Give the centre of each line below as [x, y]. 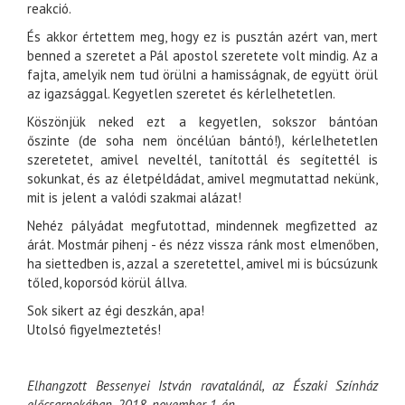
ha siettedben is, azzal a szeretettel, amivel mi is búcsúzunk [202, 264]
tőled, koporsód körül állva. [107, 283]
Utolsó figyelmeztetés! [94, 330]
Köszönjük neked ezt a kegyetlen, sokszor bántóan [202, 122]
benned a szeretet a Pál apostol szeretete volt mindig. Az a [202, 56]
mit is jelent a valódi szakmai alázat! [136, 198]
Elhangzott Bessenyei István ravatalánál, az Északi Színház [202, 386]
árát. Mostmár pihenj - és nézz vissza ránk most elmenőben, [202, 245]
